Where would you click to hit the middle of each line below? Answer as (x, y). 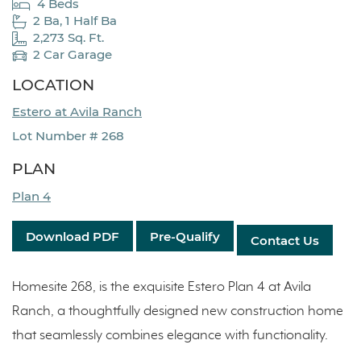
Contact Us (285, 240)
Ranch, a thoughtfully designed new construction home (178, 312)
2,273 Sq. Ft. (68, 38)
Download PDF (73, 236)
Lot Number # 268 (68, 136)
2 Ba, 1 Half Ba (75, 21)
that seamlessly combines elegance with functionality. (170, 336)
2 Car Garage (72, 55)
